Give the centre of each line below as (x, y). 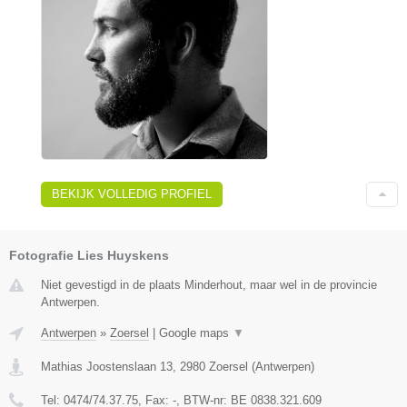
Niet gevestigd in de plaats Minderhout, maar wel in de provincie (209, 284)
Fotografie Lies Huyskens (89, 255)
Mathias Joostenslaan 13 (107, 366)
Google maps (196, 333)
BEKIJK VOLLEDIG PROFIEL (132, 194)
